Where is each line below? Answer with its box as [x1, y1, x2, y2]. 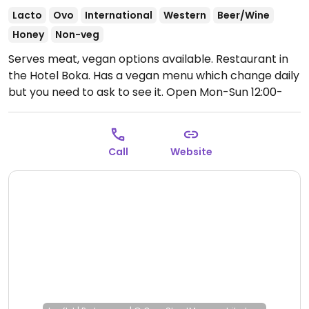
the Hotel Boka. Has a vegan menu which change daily [8, 68, 299, 83]
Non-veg [55, 28, 99, 41]
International [85, 8, 152, 22]
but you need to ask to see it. [8, 84, 166, 100]
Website [170, 145, 212, 159]
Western [163, 8, 206, 22]
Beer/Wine [217, 8, 270, 22]
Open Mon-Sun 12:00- [166, 84, 283, 100]
